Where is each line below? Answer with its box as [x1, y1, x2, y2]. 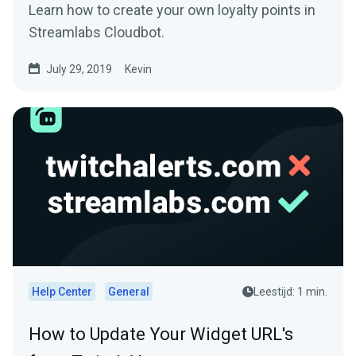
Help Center [32, 285, 92, 298]
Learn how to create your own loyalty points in [29, 2, 315, 18]
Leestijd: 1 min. [253, 285, 327, 298]
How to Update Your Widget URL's [29, 324, 293, 344]
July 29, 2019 [46, 63, 112, 75]
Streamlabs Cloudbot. [29, 24, 164, 41]
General [108, 285, 149, 298]
